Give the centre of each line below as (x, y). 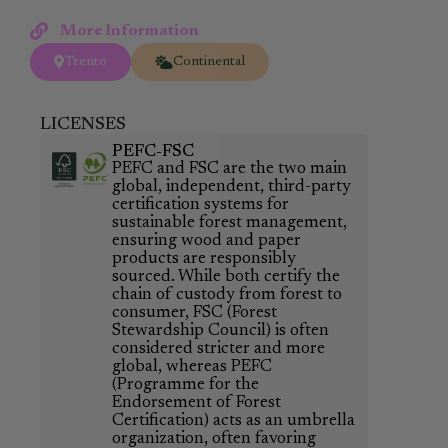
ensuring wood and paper (206, 241)
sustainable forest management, (229, 223)
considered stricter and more (218, 349)
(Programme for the (185, 385)
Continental (209, 61)
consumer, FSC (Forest (194, 313)
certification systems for (200, 205)
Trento (86, 61)
